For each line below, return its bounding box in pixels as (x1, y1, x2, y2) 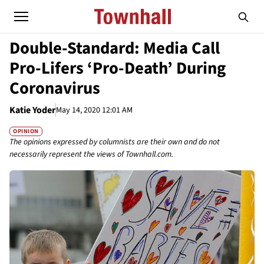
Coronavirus (9, 77, 100, 100)
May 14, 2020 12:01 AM (56, 104, 133, 116)
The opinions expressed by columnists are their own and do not (9, 136, 220, 148)
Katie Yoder (9, 104, 55, 117)
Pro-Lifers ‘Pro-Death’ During (9, 57, 226, 80)
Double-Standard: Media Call (9, 37, 220, 60)
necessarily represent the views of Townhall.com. (9, 148, 173, 161)
